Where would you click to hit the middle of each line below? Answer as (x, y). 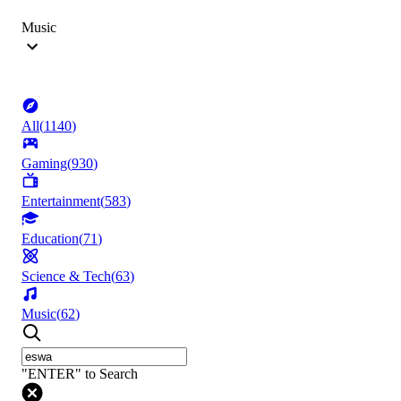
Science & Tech (66, 277)
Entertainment (61, 201)
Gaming (44, 164)
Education (50, 239)
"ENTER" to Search (80, 374)
